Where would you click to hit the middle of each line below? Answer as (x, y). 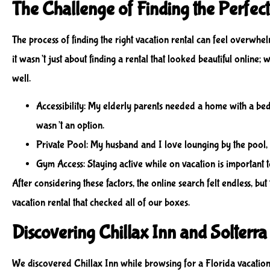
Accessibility (60, 107)
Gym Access (60, 165)
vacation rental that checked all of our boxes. (101, 203)
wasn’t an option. (70, 126)
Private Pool (61, 145)
